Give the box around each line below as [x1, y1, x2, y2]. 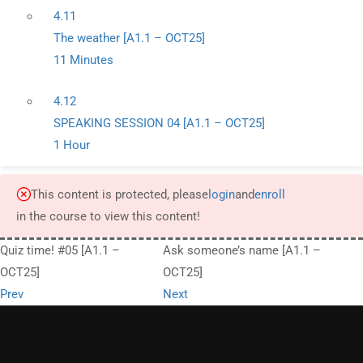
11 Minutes [53, 53, 113, 67]
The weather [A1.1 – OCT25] [53, 31, 205, 45]
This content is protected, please [31, 187, 208, 202]
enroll [254, 187, 285, 202]
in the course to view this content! [16, 209, 200, 224]
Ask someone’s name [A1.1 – [162, 243, 321, 258]
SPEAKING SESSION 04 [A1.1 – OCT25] [53, 116, 265, 130]
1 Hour [53, 138, 90, 152]
